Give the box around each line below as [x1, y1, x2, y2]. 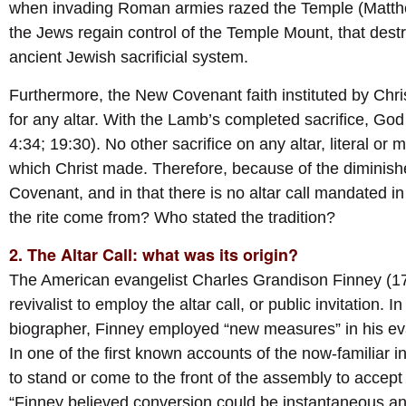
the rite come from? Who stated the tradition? [9, 208, 335, 227]
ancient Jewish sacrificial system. [9, 48, 248, 67]
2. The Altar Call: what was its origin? [9, 243, 298, 267]
